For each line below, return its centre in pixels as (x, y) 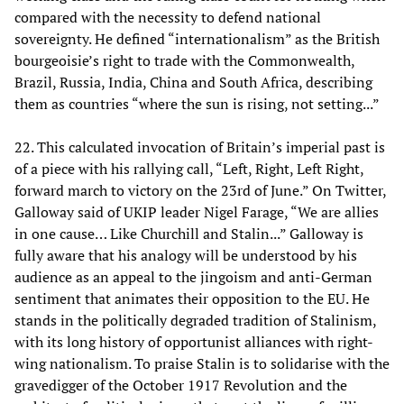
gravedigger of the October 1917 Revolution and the (181, 385)
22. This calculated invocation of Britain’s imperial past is (200, 147)
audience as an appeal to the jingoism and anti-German (193, 276)
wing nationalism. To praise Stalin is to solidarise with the (202, 363)
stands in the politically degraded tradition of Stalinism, (195, 320)
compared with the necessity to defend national (168, 17)
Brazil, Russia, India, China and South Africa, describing (193, 82)
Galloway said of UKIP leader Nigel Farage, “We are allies (197, 211)
